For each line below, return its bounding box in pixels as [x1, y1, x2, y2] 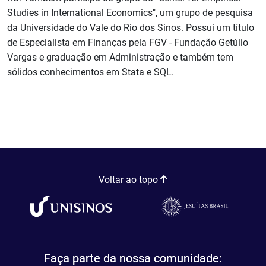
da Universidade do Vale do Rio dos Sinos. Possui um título [7, 22, 254, 33]
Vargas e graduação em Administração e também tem [7, 52, 233, 63]
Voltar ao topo [99, 173, 160, 185]
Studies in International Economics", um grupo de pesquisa [7, 7, 253, 18]
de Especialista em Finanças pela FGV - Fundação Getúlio [7, 37, 248, 48]
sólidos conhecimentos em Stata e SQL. [7, 66, 174, 78]
